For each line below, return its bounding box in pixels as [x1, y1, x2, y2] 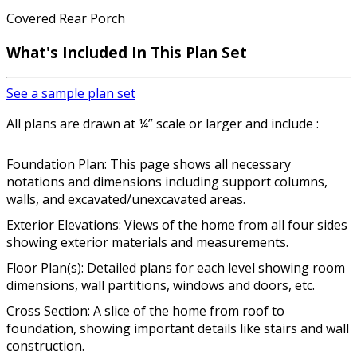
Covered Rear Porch [6, 9, 125, 27]
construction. [6, 337, 84, 355]
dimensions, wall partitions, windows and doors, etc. [6, 277, 315, 295]
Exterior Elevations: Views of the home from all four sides [6, 216, 347, 234]
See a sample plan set [6, 84, 135, 103]
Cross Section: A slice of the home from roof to [6, 302, 284, 320]
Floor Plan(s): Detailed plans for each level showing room [6, 259, 345, 277]
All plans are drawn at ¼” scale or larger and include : [6, 115, 319, 133]
